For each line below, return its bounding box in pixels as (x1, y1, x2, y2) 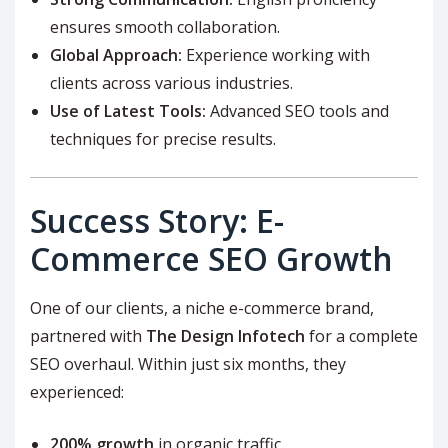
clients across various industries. (50, 72, 293, 95)
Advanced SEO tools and (206, 100, 389, 123)
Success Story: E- (30, 199, 284, 243)
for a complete (305, 325, 418, 348)
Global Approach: (50, 44, 182, 67)
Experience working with (182, 44, 370, 67)
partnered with (30, 325, 146, 348)
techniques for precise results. (50, 128, 276, 151)
